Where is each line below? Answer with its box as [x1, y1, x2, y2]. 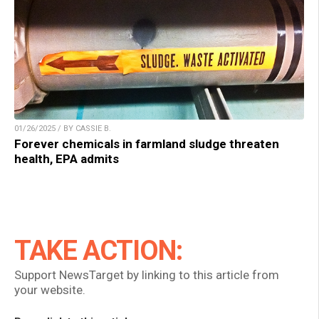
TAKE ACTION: [14, 234, 182, 266]
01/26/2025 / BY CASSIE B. [14, 123, 111, 133]
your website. [14, 282, 85, 297]
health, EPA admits [14, 151, 119, 166]
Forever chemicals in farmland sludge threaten [14, 136, 279, 151]
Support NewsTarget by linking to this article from [14, 267, 279, 282]
